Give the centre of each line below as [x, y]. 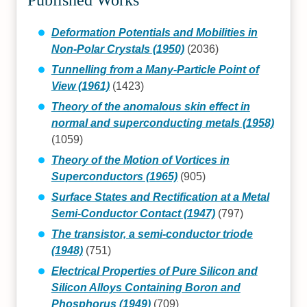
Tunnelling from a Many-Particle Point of [155, 69]
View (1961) [80, 86]
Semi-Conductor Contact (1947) [133, 213]
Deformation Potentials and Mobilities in [154, 32]
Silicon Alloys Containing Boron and [146, 287]
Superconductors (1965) [114, 176]
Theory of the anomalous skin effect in [150, 106]
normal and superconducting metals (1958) [162, 123]
